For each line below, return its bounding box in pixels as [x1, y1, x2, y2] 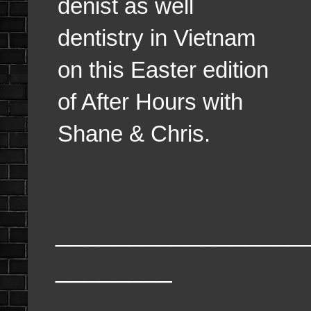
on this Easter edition [58, 56, 269, 83]
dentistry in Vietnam [58, 24, 255, 51]
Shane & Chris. [58, 120, 210, 146]
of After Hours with [58, 88, 243, 115]
